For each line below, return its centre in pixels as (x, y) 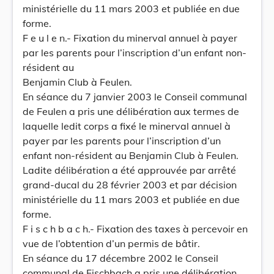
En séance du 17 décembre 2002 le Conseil (120, 258)
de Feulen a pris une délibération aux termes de (131, 111)
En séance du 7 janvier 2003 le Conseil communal (135, 97)
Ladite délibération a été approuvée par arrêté (129, 170)
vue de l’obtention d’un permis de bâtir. (111, 243)
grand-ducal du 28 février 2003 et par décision (130, 185)
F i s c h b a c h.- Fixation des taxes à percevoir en (135, 229)
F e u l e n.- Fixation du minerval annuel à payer (130, 38)
